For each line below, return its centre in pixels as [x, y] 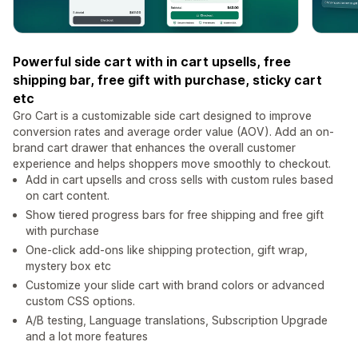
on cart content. [68, 196]
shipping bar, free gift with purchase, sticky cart [167, 80]
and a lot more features [87, 336]
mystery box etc [68, 266]
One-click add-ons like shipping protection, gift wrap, [167, 250]
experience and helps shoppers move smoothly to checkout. [172, 164]
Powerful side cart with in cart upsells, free [152, 62]
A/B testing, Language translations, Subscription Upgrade [177, 320]
